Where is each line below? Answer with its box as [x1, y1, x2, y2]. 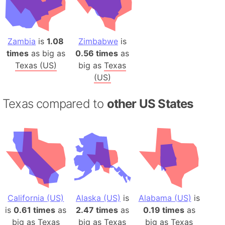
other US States [106, 96, 193, 111]
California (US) [8, 192, 64, 203]
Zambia [8, 36, 36, 47]
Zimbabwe [78, 36, 118, 47]
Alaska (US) [75, 192, 121, 203]
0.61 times [14, 204, 56, 215]
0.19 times [143, 204, 184, 215]
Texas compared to [3, 96, 107, 111]
